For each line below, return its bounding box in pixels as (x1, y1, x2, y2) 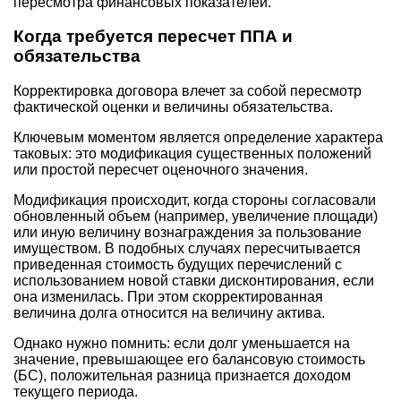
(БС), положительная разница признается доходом (13, 368, 351, 384)
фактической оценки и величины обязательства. (13, 99, 333, 115)
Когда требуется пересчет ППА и (13, 27, 293, 47)
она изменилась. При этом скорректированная (13, 289, 323, 305)
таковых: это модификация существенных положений (13, 146, 371, 162)
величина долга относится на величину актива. (13, 305, 325, 321)
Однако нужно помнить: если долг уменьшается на (13, 336, 350, 352)
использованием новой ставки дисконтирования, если (13, 273, 374, 289)
